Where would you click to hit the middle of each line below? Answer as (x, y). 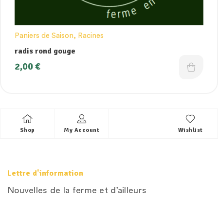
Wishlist (190, 130)
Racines (91, 36)
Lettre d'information (45, 173)
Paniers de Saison (44, 36)
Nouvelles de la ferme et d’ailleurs (77, 190)
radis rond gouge (45, 51)
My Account (82, 130)
